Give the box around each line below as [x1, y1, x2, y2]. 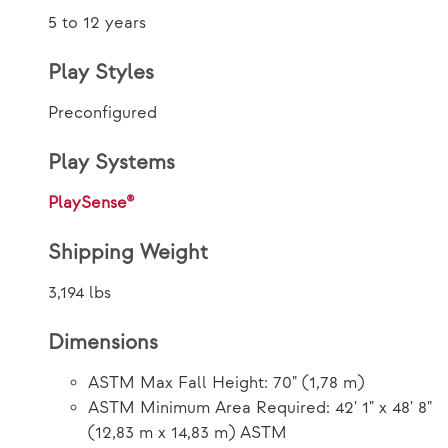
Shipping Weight [48, 240, 208, 266]
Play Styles [48, 60, 154, 86]
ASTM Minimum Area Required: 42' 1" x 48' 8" [88, 398, 432, 419]
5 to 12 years [48, 13, 146, 34]
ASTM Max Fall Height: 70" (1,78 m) [88, 373, 364, 394]
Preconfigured [48, 103, 157, 124]
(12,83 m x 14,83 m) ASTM [88, 423, 287, 444]
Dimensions [48, 330, 158, 356]
